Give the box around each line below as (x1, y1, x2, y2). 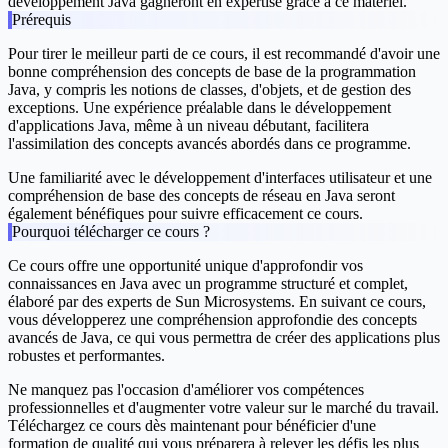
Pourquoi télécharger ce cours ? (12, 223, 210, 241)
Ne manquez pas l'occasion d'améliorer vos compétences (8, 381, 364, 399)
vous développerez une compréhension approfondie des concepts (8, 311, 417, 329)
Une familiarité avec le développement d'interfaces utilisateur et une (8, 169, 432, 187)
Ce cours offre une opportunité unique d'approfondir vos (8, 257, 363, 275)
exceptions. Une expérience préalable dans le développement (8, 99, 391, 117)
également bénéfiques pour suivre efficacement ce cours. (8, 205, 363, 223)
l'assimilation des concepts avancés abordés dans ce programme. (8, 135, 411, 153)
